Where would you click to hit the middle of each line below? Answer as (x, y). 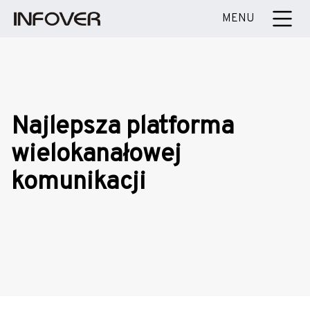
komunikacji (79, 183)
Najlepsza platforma (122, 127)
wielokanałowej (96, 155)
